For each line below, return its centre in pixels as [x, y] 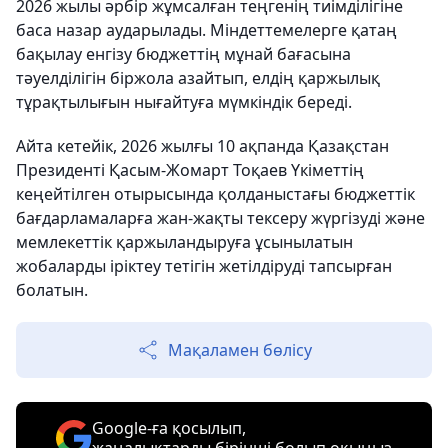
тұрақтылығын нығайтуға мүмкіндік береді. [184, 102]
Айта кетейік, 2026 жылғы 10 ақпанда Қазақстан [202, 146]
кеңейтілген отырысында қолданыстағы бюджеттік [215, 194]
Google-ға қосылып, [169, 428]
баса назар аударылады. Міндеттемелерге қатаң [206, 30]
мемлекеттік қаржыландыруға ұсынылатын [184, 242]
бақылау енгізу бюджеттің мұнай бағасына [183, 54]
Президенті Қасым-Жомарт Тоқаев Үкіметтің [190, 170]
